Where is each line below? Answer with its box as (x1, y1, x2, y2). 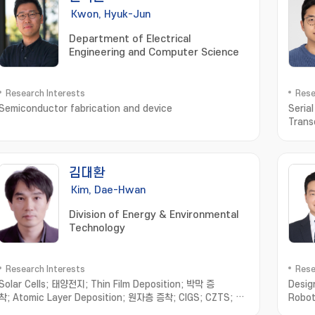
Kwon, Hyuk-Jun (71, 8, 150, 20)
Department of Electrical (69, 33, 191, 45)
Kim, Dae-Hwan (71, 184, 146, 196)
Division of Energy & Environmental (69, 209, 238, 221)
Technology (69, 222, 125, 234)
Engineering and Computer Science (69, 46, 239, 58)
